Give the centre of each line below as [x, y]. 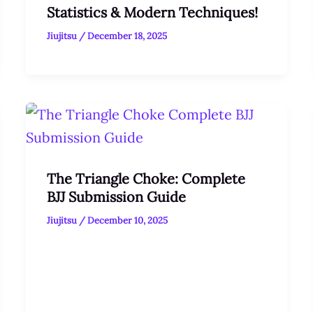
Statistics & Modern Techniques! [153, 13]
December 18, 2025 [128, 36]
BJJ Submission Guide [117, 196]
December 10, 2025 [128, 220]
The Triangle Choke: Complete [146, 178]
